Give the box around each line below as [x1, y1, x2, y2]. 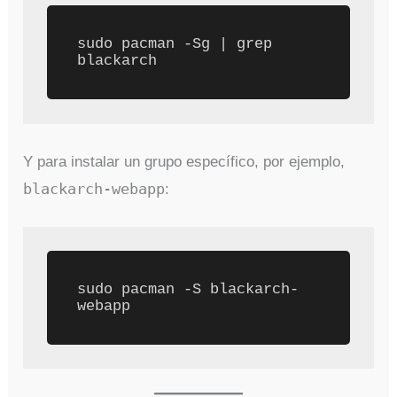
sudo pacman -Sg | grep [77, 35, 273, 53]
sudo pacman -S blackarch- [77, 281, 300, 299]
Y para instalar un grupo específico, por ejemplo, [23, 152, 346, 170]
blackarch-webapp [23, 179, 166, 198]
